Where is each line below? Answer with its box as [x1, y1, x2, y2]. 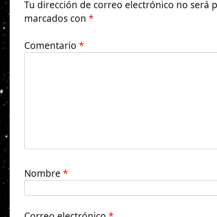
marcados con [24, 12, 89, 25]
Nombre [24, 167, 63, 180]
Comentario [24, 39, 79, 52]
